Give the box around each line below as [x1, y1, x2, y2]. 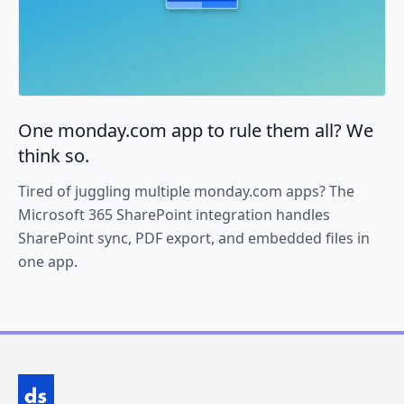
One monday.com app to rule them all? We [18, 118, 373, 143]
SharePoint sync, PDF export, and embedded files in [18, 228, 370, 249]
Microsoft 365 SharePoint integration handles [18, 205, 330, 225]
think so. [18, 143, 89, 169]
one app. [18, 252, 78, 272]
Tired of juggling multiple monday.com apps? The [18, 181, 354, 202]
